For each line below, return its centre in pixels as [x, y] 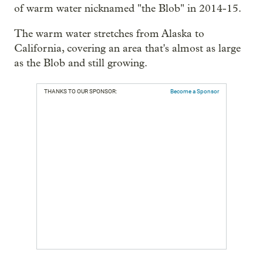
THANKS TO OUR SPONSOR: [80, 91]
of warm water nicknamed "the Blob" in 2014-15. [128, 9]
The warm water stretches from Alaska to [109, 34]
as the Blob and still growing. [81, 63]
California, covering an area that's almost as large [127, 48]
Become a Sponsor [195, 91]
